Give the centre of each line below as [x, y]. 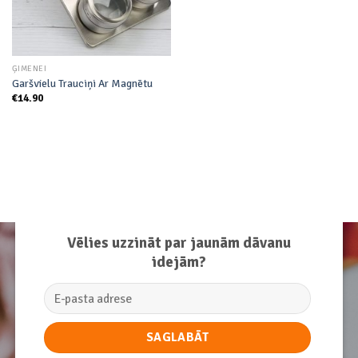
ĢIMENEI [29, 69]
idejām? [179, 262]
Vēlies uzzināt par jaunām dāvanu [179, 243]
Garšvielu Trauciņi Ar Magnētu [82, 83]
